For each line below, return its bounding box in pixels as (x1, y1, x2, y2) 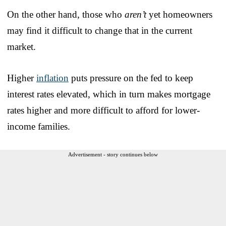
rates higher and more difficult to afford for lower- (7, 104, 200, 116)
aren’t (125, 9, 146, 20)
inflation (36, 72, 69, 83)
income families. (7, 121, 70, 132)
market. (7, 41, 36, 52)
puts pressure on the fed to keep (69, 72, 193, 83)
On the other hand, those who (7, 9, 125, 20)
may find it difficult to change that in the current (7, 25, 192, 36)
